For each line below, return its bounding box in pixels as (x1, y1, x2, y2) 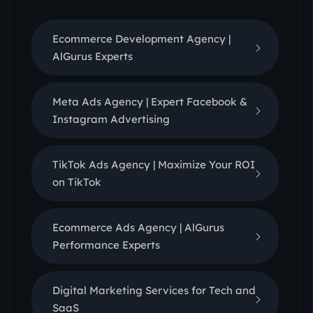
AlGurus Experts (52, 50, 133, 63)
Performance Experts (52, 238, 160, 252)
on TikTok (52, 175, 101, 189)
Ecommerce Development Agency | (52, 32, 231, 45)
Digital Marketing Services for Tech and (52, 284, 256, 297)
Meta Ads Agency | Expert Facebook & (52, 95, 247, 108)
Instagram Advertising (52, 112, 170, 126)
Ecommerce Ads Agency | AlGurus (52, 221, 224, 234)
